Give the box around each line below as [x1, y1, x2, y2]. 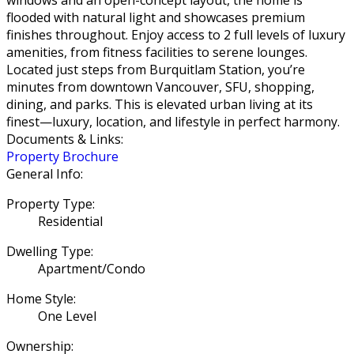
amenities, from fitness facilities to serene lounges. [6, 43, 307, 61]
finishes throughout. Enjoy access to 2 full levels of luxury [6, 25, 345, 43]
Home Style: [6, 289, 76, 307]
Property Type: [6, 194, 95, 213]
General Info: [6, 164, 83, 183]
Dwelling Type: [6, 242, 93, 260]
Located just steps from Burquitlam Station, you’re [6, 60, 305, 78]
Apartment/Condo [38, 259, 145, 277]
